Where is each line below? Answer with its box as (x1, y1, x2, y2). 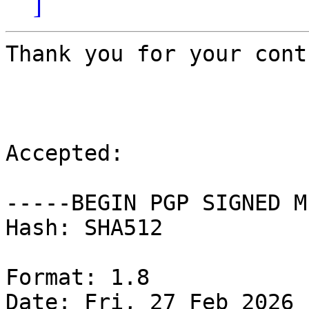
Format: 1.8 (6, 265, 150, 290)
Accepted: (6, 141, 123, 166)
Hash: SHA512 (6, 215, 163, 241)
